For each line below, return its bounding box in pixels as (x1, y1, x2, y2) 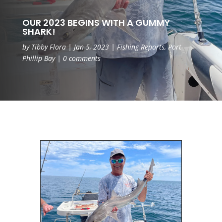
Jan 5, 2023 (73, 42, 109, 52)
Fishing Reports (116, 42, 165, 52)
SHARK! (22, 25, 55, 38)
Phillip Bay (22, 54, 55, 63)
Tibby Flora (31, 42, 66, 52)
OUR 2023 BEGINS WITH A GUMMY (22, 16, 170, 29)
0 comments (62, 54, 101, 63)
